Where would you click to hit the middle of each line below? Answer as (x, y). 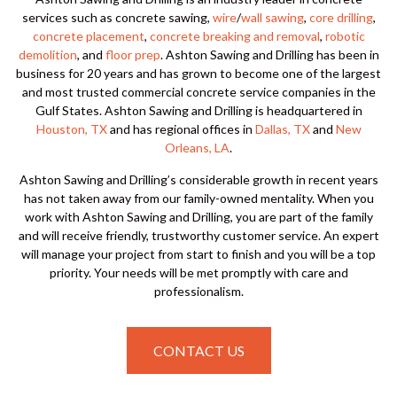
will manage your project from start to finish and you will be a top (198, 254)
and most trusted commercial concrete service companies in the (198, 92)
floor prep (132, 54)
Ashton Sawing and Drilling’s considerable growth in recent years (198, 179)
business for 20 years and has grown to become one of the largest (198, 73)
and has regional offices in (181, 129)
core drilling (341, 17)
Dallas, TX (282, 129)
